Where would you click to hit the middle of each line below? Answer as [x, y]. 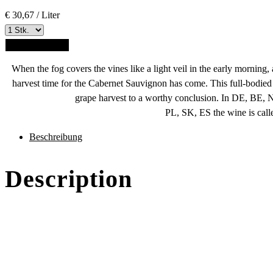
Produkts [99, 151]
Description [69, 179]
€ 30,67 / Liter [32, 15]
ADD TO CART [37, 45]
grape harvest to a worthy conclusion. [148, 97]
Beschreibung [56, 136]
